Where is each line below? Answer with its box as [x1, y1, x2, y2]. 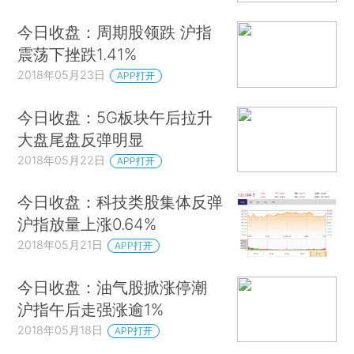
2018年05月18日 [17, 322, 104, 337]
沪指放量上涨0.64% [17, 214, 157, 235]
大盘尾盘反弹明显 [17, 129, 145, 149]
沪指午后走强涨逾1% [17, 299, 164, 319]
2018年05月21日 [17, 238, 104, 252]
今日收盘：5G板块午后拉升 [17, 107, 213, 127]
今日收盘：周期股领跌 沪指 [17, 22, 213, 43]
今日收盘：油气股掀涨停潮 [17, 277, 208, 297]
